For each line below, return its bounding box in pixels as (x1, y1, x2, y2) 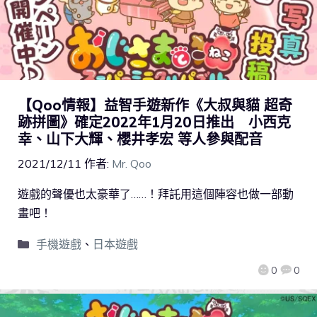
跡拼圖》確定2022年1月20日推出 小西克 (18, 113, 291, 131)
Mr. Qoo (112, 156, 151, 171)
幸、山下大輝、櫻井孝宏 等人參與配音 (18, 129, 263, 148)
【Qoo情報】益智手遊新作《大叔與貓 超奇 (18, 96, 292, 114)
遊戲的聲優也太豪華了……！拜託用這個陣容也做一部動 (18, 186, 294, 201)
